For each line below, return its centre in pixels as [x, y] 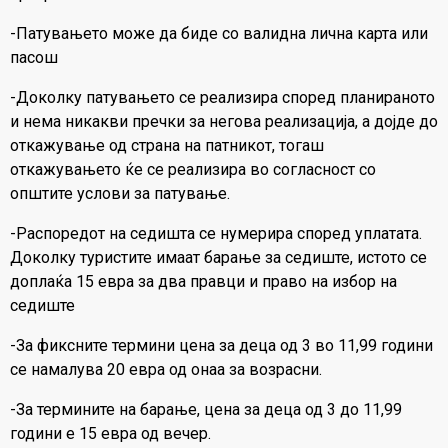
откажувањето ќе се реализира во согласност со [193, 170]
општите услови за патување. [120, 194]
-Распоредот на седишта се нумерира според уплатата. [216, 234]
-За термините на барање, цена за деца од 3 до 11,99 [206, 410]
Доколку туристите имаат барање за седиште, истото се [218, 258]
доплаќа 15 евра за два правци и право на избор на [203, 282]
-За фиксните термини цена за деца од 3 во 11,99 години [221, 346]
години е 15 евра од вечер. [110, 434]
